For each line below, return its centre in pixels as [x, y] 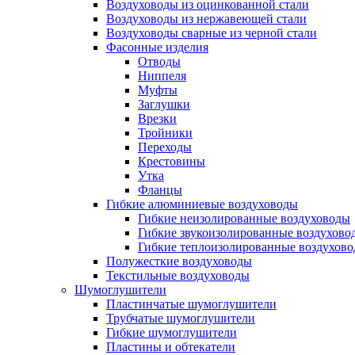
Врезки [157, 118]
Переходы [165, 147]
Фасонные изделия [157, 47]
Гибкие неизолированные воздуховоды [244, 218]
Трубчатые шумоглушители [181, 318]
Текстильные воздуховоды [178, 275]
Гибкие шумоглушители [172, 332]
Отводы [159, 61]
